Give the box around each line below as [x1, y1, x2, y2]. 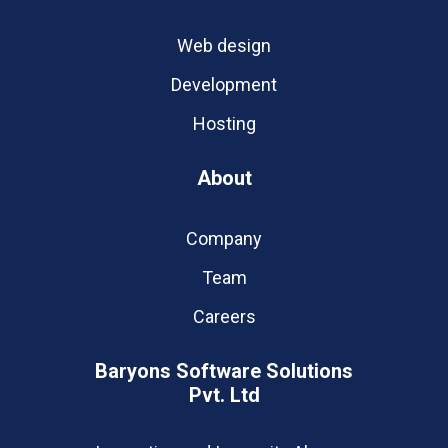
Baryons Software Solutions [95, 359, 353, 383]
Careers [192, 306, 256, 327]
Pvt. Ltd [188, 383, 260, 407]
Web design [177, 35, 271, 56]
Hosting [192, 113, 256, 134]
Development [171, 74, 277, 95]
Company [186, 228, 262, 249]
